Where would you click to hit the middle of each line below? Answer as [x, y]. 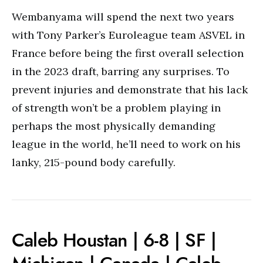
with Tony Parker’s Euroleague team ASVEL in [128, 35]
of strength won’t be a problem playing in [116, 108]
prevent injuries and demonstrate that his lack [130, 90]
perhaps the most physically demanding [114, 126]
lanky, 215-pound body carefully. [94, 162]
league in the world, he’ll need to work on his [126, 144]
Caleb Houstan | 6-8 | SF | [114, 240]
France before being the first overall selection [128, 53]
